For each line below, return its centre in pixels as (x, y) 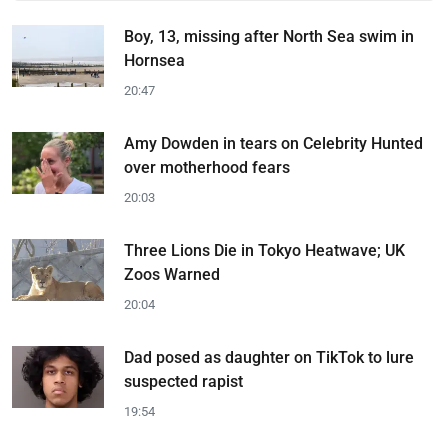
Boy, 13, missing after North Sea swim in (269, 36)
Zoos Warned (172, 274)
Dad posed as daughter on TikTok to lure (269, 357)
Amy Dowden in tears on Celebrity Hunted (273, 143)
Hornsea (154, 60)
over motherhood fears (207, 167)
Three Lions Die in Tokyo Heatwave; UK (264, 250)
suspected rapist (183, 381)
